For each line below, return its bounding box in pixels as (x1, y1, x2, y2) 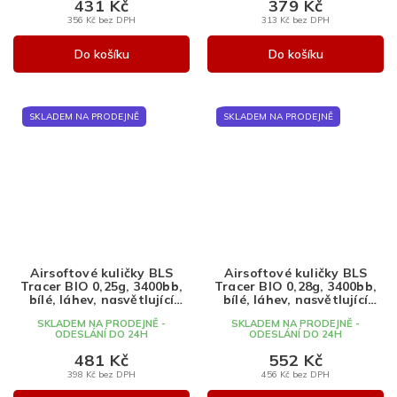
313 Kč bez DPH (261, 14, 330, 26)
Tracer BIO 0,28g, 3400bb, (214, 278, 377, 295)
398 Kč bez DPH (67, 369, 136, 380)
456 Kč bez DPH (261, 369, 330, 380)
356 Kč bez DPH (67, 14, 136, 26)
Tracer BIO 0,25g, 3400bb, (20, 278, 183, 295)
